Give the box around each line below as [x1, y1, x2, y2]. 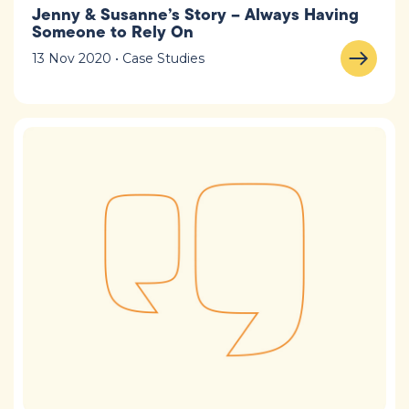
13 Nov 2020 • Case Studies [32, 50, 204, 68]
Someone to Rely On [32, 19, 194, 45]
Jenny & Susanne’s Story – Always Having [32, 2, 359, 27]
